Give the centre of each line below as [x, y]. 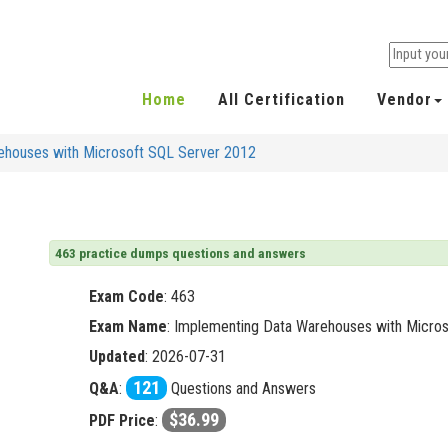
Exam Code [126, 297]
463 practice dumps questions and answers [180, 253]
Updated [117, 357]
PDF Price [122, 421]
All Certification [281, 100]
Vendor [404, 100]
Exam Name [128, 327]
